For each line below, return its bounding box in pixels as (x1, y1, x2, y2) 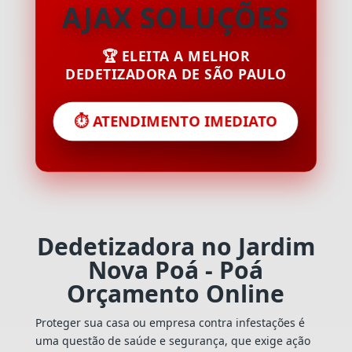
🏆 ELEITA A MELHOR (101, 46, 251, 65)
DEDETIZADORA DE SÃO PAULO (65, 64, 287, 83)
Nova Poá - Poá (88, 253, 264, 286)
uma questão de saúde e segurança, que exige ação (35, 332, 310, 348)
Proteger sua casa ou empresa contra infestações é (35, 314, 305, 330)
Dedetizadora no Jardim (36, 229, 315, 262)
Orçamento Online (67, 277, 285, 310)
